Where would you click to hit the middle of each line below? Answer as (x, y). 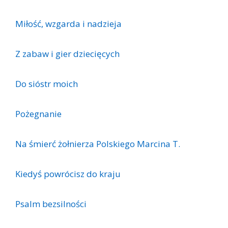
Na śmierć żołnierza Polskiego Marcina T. (98, 144)
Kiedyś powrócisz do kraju (68, 174)
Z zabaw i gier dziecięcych (67, 53)
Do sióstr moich (47, 83)
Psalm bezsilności (51, 204)
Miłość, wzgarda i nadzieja (68, 23)
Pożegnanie (38, 113)
